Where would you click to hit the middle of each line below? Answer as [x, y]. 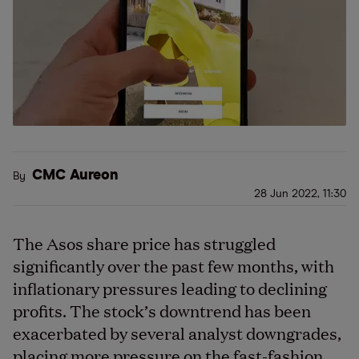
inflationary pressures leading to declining [170, 288]
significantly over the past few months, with [173, 265]
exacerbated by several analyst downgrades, [177, 333]
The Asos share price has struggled [144, 243]
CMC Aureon [75, 175]
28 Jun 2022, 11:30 [300, 194]
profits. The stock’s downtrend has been [162, 310]
